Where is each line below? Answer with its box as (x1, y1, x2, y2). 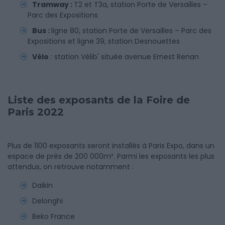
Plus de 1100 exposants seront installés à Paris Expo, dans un (8, 141, 214, 151)
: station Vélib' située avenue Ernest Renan (49, 52, 199, 62)
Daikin (32, 180, 53, 190)
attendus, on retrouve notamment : (8, 162, 134, 172)
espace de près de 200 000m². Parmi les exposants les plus (8, 151, 214, 161)
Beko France (32, 211, 75, 221)
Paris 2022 (8, 106, 64, 118)
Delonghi (32, 196, 63, 206)
